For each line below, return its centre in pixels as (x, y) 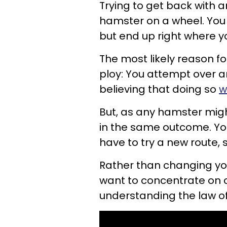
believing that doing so (159, 89)
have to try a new (145, 142)
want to (120, 180)
